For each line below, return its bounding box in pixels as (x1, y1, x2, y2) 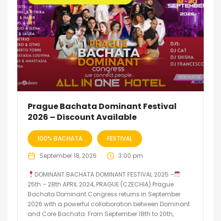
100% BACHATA (37, 134, 82, 143)
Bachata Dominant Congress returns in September (28, 189, 181, 198)
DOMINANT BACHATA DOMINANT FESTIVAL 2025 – (34, 170, 174, 179)
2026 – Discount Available (28, 111, 137, 123)
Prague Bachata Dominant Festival (28, 100, 177, 112)
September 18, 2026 (39, 151, 97, 160)
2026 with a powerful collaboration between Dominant (28, 199, 190, 208)
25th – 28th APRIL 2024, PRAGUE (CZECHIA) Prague (28, 180, 174, 188)
